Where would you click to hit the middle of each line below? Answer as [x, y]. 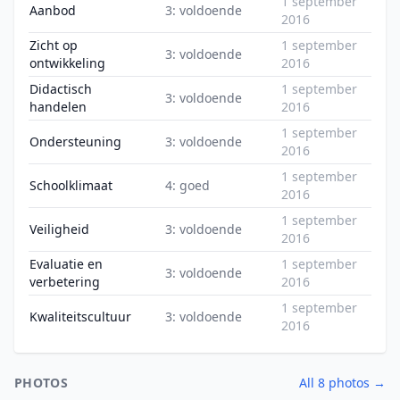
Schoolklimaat [71, 185]
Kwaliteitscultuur [80, 317]
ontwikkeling [67, 63]
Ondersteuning [75, 142]
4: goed [187, 185]
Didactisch [61, 89]
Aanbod [53, 10]
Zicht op [54, 45]
